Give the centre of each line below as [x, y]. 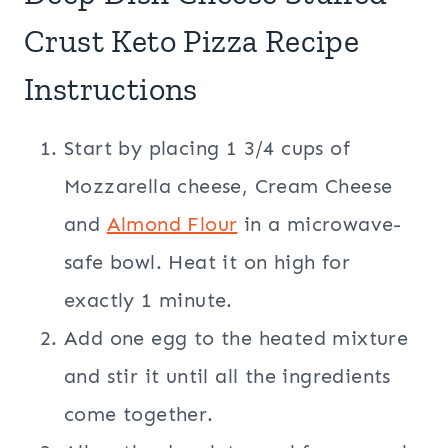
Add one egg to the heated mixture [236, 338]
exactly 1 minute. [148, 300]
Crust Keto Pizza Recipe [192, 41]
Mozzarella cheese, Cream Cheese [228, 186]
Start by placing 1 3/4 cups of [207, 148]
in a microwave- [319, 224]
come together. [139, 414]
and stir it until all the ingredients [227, 376]
